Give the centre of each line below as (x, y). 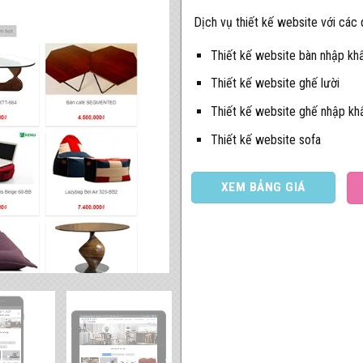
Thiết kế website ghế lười (275, 83)
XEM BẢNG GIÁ (263, 188)
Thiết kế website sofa (265, 139)
